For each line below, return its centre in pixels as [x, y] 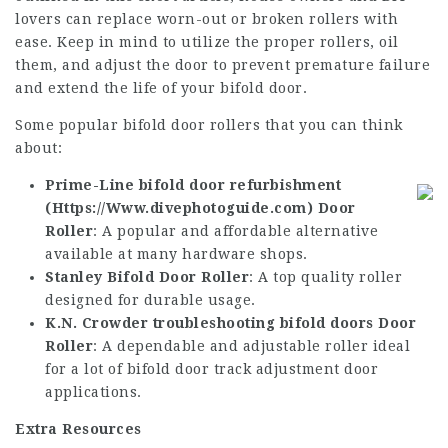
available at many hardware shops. [176, 254]
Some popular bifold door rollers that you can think [209, 125]
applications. [93, 392]
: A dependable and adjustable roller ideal [251, 346]
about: [38, 148]
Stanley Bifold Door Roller [147, 277]
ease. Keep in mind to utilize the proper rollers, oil [207, 42]
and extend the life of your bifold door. [161, 88]
